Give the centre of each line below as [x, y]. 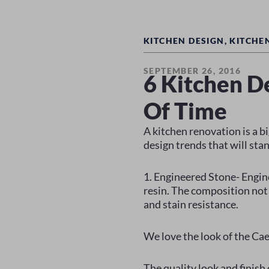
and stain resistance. [191, 204]
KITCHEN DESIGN [184, 41]
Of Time [185, 110]
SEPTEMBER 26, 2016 [192, 71]
